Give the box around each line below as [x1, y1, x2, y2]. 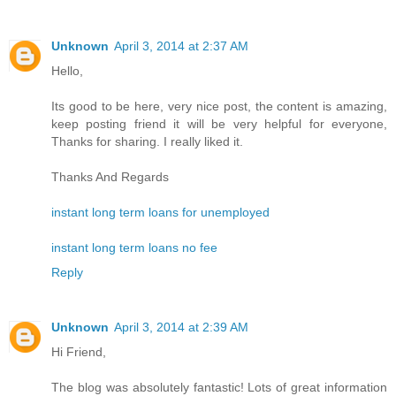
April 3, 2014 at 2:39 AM [114, 319, 248, 334]
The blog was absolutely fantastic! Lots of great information [51, 379, 387, 394]
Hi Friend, [51, 344, 106, 359]
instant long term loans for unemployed [51, 204, 270, 219]
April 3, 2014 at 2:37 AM [114, 38, 248, 53]
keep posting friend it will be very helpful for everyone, [51, 116, 387, 131]
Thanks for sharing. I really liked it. [51, 133, 243, 148]
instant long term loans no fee [51, 240, 217, 255]
